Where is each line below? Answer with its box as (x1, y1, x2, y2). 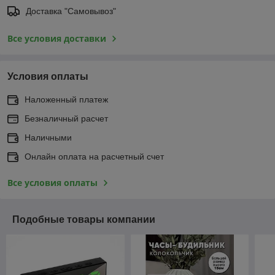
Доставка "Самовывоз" (26, 6, 116, 16)
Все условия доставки (7, 32, 106, 44)
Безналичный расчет (25, 113, 108, 123)
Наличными (25, 132, 72, 142)
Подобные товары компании (12, 214, 155, 225)
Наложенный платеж (25, 94, 108, 104)
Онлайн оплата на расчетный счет (25, 151, 164, 161)
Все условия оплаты (7, 176, 98, 188)
